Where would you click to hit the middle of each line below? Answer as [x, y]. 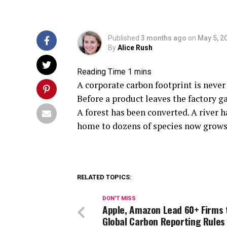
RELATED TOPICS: [104, 177]
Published [124, 38]
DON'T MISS [119, 198]
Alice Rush [135, 48]
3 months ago [164, 38]
